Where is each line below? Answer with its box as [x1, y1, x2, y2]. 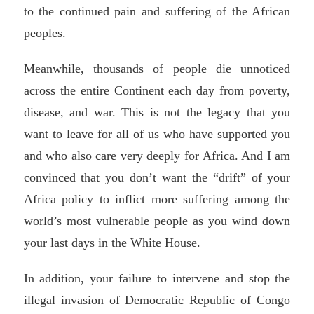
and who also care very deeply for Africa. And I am [23, 148, 291, 163]
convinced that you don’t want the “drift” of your [23, 170, 291, 184]
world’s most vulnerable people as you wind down [23, 213, 291, 228]
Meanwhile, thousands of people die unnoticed [23, 61, 291, 76]
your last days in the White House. [23, 235, 200, 250]
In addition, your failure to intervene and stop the [23, 271, 291, 285]
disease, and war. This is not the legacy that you [23, 104, 291, 119]
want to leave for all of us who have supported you [23, 126, 291, 141]
